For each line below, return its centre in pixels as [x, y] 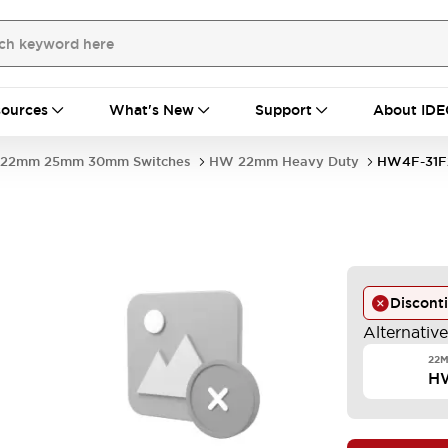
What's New [151, 110]
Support [283, 110]
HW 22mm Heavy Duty [284, 161]
